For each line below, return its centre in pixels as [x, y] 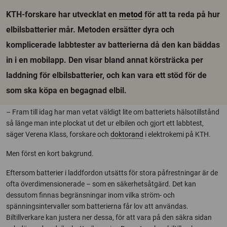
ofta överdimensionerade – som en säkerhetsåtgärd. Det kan [101, 184]
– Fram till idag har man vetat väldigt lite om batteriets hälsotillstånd [113, 112]
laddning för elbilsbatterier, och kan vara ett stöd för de [106, 75]
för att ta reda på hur [181, 14]
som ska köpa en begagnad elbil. [66, 90]
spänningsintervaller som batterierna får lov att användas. [97, 206]
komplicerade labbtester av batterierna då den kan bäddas [113, 45]
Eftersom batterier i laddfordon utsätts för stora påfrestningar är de [112, 173]
